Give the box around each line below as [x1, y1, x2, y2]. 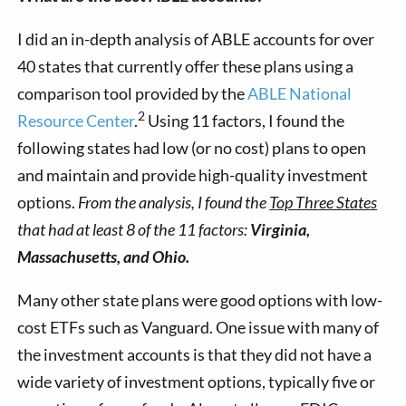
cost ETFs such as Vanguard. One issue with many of [17, 316, 380, 337]
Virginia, [250, 218, 311, 239]
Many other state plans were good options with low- [17, 289, 383, 310]
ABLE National [247, 82, 353, 103]
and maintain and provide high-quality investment [17, 164, 369, 185]
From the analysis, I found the [78, 191, 270, 212]
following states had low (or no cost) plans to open [17, 137, 367, 158]
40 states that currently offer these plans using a [17, 55, 354, 76]
